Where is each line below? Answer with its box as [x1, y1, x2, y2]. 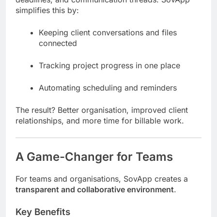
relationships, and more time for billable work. [15, 116, 184, 126]
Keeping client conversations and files [39, 28, 177, 38]
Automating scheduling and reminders [39, 83, 177, 93]
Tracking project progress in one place [39, 61, 180, 71]
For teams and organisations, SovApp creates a [15, 173, 188, 184]
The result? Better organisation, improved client [15, 105, 188, 115]
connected [39, 38, 77, 48]
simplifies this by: [15, 5, 79, 15]
